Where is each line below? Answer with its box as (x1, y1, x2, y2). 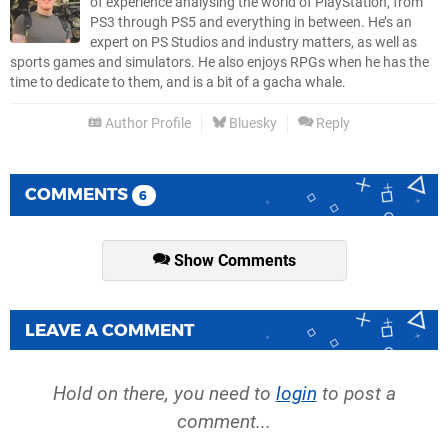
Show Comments (169, 250, 296, 270)
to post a (316, 382, 396, 406)
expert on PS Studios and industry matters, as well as (90, 33, 417, 51)
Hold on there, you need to (52, 382, 276, 406)
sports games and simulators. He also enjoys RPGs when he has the (10, 53, 429, 71)
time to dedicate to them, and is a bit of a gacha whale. (10, 73, 346, 91)
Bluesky (226, 114, 277, 132)
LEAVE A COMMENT (25, 320, 194, 341)
